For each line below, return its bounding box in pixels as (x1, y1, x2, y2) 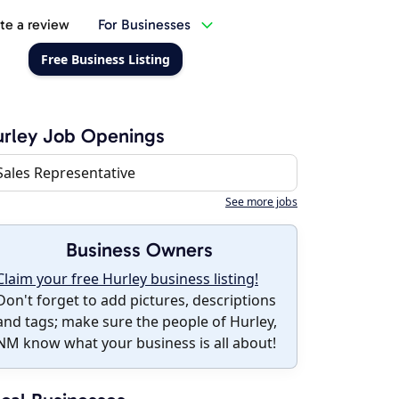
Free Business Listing (40, 51, 170, 68)
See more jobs (225, 194, 297, 209)
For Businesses (97, 16, 191, 33)
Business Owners (65, 238, 213, 262)
